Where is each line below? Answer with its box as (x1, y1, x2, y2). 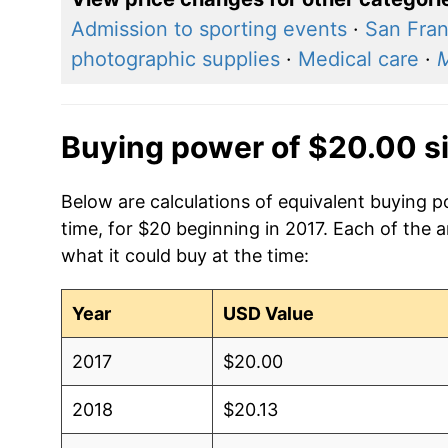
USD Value (223, 302, 315, 324)
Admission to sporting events (70, 16, 347, 41)
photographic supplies (70, 46, 280, 71)
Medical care (297, 46, 419, 71)
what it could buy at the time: (60, 244, 309, 266)
